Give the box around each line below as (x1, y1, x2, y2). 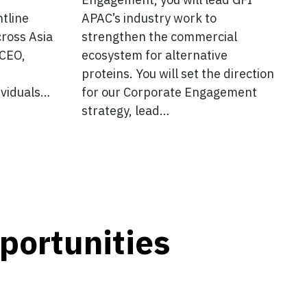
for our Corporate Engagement (81, 84, 257, 100)
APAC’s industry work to (81, 10, 217, 26)
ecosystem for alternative (81, 47, 228, 63)
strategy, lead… (81, 102, 169, 119)
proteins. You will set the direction (81, 65, 274, 82)
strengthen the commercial (81, 28, 237, 45)
